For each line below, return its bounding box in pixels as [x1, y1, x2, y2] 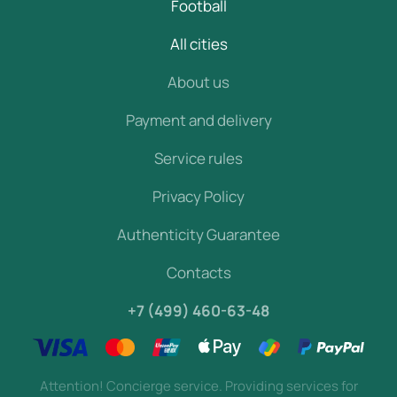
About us [167, 72, 230, 93]
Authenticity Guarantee [117, 224, 280, 245]
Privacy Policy [152, 186, 245, 207]
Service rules [154, 148, 243, 169]
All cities [169, 34, 228, 55]
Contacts [166, 262, 231, 284]
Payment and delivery [125, 110, 272, 131]
